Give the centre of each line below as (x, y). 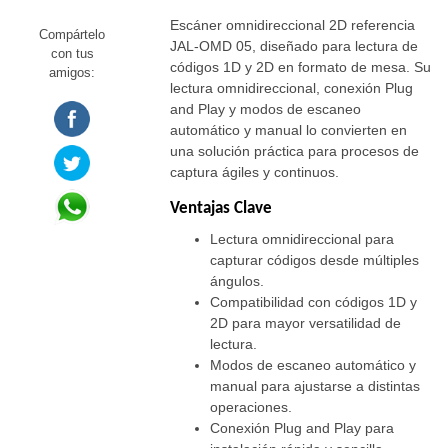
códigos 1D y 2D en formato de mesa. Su (301, 67)
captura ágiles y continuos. (255, 172)
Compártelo (72, 35)
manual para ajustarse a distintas (315, 386)
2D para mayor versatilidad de (306, 323)
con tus (72, 54)
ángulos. (237, 281)
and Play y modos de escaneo (266, 109)
